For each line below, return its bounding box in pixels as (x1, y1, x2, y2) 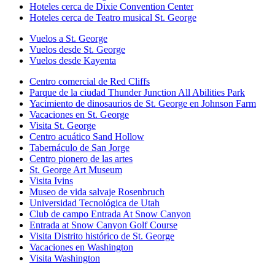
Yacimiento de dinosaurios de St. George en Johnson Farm (29, 98, 256, 109)
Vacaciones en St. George (29, 109, 129, 120)
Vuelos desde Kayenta (29, 55, 116, 66)
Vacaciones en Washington (29, 242, 133, 253)
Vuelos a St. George (29, 33, 107, 44)
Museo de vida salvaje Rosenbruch (29, 187, 165, 198)
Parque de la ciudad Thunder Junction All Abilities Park (29, 87, 245, 98)
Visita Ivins (29, 176, 73, 187)
